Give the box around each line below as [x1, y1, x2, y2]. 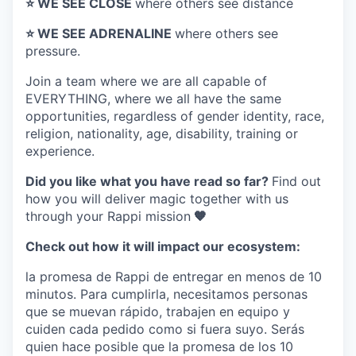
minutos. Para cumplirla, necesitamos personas [25, 286, 308, 302]
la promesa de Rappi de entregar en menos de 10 [25, 269, 322, 284]
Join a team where [25, 73, 141, 89]
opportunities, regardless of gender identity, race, [25, 108, 324, 124]
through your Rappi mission [25, 208, 191, 224]
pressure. [25, 43, 80, 59]
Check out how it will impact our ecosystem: [25, 238, 300, 254]
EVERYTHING [25, 91, 107, 106]
